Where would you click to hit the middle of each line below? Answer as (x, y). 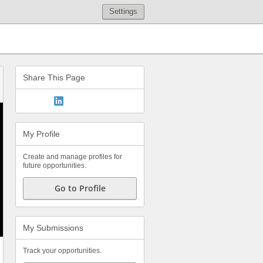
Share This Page (54, 77)
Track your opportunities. (62, 251)
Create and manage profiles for (73, 157)
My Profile (41, 134)
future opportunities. (55, 166)
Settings (123, 11)
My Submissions (53, 228)
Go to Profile (80, 188)
